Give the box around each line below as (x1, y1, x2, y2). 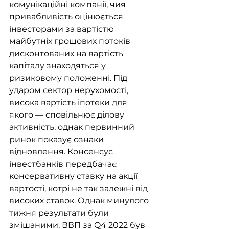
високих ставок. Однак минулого (9, 196, 151, 206)
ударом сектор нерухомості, (9, 85, 130, 96)
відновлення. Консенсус (9, 147, 115, 157)
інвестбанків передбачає (9, 159, 119, 169)
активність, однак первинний (9, 122, 136, 132)
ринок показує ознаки (9, 134, 106, 145)
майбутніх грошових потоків (9, 36, 132, 47)
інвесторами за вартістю (9, 24, 116, 34)
